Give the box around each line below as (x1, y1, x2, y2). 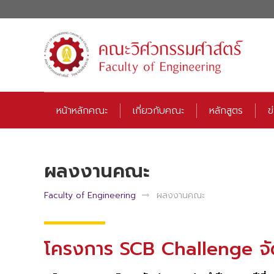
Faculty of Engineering (44, 189, 136, 202)
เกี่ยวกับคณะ (133, 103, 184, 118)
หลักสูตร (209, 103, 243, 118)
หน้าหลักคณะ (56, 103, 108, 118)
